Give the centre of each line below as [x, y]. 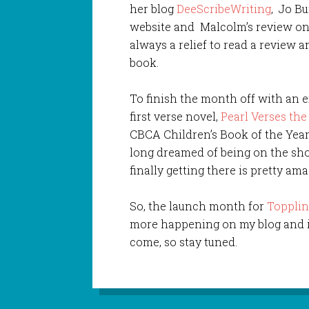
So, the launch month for [199, 206]
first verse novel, [176, 116]
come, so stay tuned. [184, 241]
